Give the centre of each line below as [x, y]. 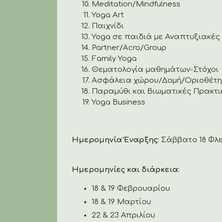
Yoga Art [108, 15]
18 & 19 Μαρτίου [121, 202]
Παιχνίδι [108, 26]
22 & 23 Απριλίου [123, 215]
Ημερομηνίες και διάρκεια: [126, 169]
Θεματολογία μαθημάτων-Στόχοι [155, 69]
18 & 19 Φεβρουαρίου [131, 188]
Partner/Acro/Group [129, 48]
